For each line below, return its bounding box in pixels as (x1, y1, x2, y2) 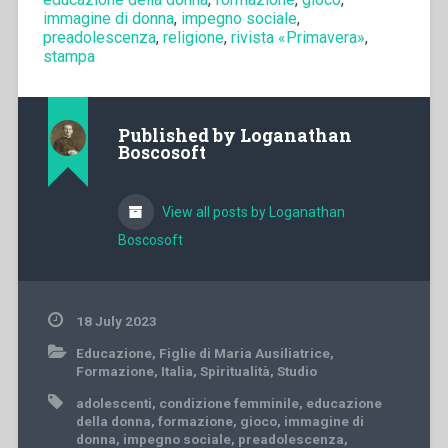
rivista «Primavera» (230, 28, 365, 48)
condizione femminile (158, 395, 299, 412)
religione (162, 28, 224, 48)
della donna (75, 413, 151, 430)
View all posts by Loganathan (158, 204, 345, 221)
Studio (276, 363, 317, 380)
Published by (117, 124, 240, 148)
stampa (42, 47, 95, 67)
